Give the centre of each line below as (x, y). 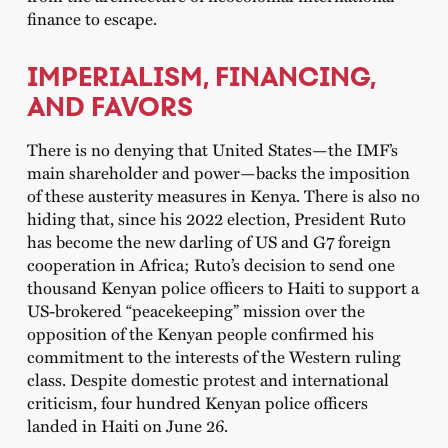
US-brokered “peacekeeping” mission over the (195, 309)
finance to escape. (93, 18)
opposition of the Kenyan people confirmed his (200, 332)
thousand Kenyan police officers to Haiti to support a (222, 286)
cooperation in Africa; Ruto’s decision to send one (210, 263)
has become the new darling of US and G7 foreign (208, 240)
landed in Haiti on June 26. (127, 424)
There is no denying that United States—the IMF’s (212, 148)
